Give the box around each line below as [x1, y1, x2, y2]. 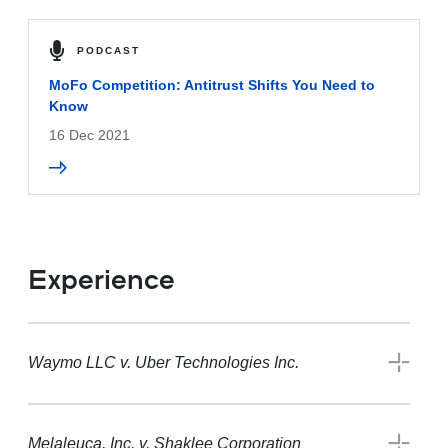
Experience [28, 269, 175, 294]
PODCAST [77, 44, 140, 56]
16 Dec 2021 [49, 126, 130, 143]
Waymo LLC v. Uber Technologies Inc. [28, 354, 299, 372]
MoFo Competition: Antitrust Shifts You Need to [49, 76, 375, 93]
